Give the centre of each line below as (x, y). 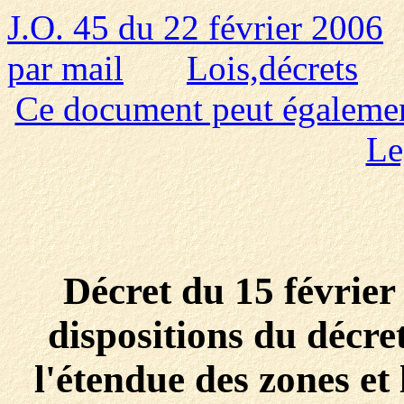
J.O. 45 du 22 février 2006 (195, 28)
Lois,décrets (272, 68)
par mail (65, 68)
